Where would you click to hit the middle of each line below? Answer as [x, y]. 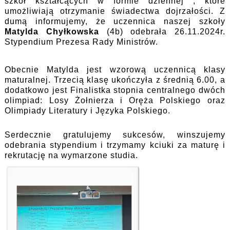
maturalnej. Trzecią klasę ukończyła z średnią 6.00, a [115, 80]
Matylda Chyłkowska [52, 32]
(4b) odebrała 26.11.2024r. [162, 32]
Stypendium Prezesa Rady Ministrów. [82, 42]
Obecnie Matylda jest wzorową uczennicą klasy [115, 70]
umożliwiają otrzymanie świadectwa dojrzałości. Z [115, 11]
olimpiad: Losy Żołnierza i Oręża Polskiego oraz [115, 101]
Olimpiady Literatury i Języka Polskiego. [88, 111]
